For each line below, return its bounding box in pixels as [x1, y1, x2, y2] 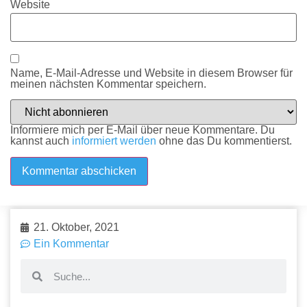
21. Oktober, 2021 [34, 221, 119, 234]
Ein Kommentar [34, 238, 109, 250]
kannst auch [10, 135, 72, 147]
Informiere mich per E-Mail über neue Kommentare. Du [10, 124, 275, 136]
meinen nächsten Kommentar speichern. [10, 77, 206, 90]
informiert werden [72, 135, 156, 147]
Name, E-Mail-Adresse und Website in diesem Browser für [10, 66, 293, 79]
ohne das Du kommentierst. [156, 135, 292, 147]
